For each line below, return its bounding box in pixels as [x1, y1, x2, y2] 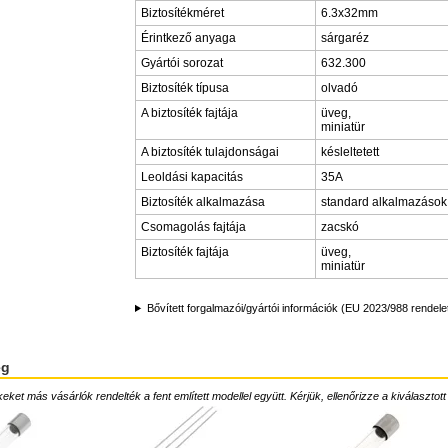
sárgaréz [321, 31, 369, 45]
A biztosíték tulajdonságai [141, 145, 279, 159]
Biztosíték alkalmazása [141, 195, 265, 209]
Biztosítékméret [141, 6, 224, 20]
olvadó [321, 81, 358, 95]
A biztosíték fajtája [141, 106, 238, 120]
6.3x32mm [321, 6, 378, 20]
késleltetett [321, 145, 379, 159]
